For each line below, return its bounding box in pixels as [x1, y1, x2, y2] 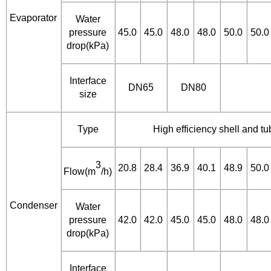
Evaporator [10, 13, 57, 24]
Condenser [9, 200, 57, 211]
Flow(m [64, 166, 96, 177]
